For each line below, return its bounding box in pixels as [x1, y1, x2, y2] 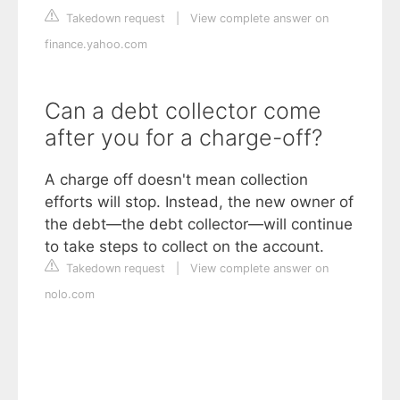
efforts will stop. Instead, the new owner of [45, 193, 354, 212]
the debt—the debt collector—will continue [45, 215, 353, 234]
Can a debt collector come [45, 97, 321, 125]
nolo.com [45, 287, 95, 302]
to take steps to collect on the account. [45, 237, 324, 256]
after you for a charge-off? [45, 124, 322, 152]
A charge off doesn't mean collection [45, 171, 308, 189]
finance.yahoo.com [45, 37, 147, 52]
